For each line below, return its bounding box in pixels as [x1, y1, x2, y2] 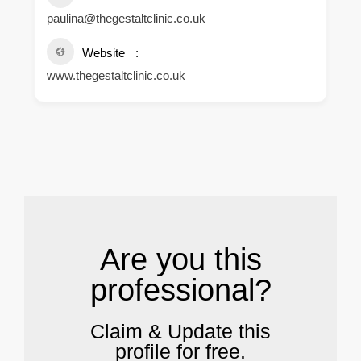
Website [82, 46, 125, 60]
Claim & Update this [90, 320, 271, 343]
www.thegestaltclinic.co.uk [47, 68, 185, 83]
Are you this [99, 243, 262, 277]
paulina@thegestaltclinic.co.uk [47, 11, 205, 26]
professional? [89, 273, 272, 308]
